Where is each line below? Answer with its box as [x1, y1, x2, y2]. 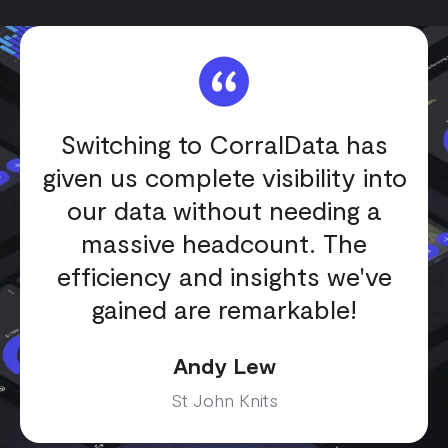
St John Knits [170, 388, 278, 411]
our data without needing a [67, 193, 381, 225]
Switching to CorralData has [60, 127, 388, 159]
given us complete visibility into [41, 160, 407, 192]
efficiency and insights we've [56, 259, 392, 291]
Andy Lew [172, 351, 276, 378]
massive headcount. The [81, 226, 367, 258]
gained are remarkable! [91, 292, 357, 324]
